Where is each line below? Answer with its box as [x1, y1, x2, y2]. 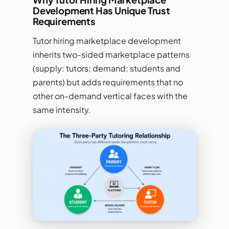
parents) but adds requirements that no [33, 76, 183, 87]
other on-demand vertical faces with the [33, 90, 188, 101]
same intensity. [33, 104, 91, 115]
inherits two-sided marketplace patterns [33, 49, 190, 60]
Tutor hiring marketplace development [33, 35, 181, 46]
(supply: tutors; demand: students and [33, 62, 180, 74]
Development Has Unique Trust [33, 4, 170, 16]
